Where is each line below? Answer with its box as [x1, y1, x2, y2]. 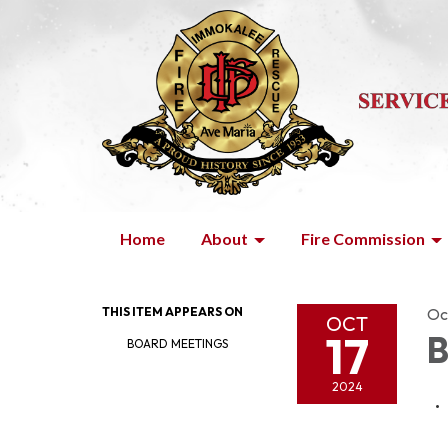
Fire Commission [301, 229, 425, 248]
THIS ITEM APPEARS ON [102, 304, 243, 319]
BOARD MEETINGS [127, 336, 228, 351]
